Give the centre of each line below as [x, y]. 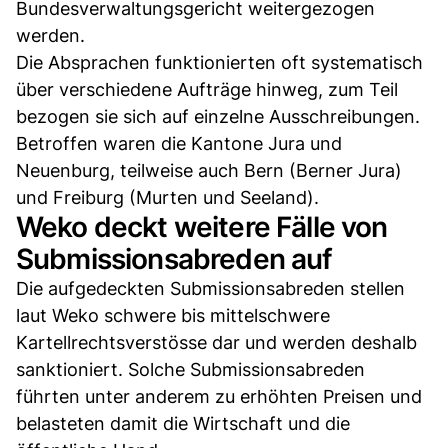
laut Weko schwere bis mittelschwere [173, 315]
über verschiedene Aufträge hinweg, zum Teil [207, 89]
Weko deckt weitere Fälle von [202, 226]
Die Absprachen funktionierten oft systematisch [219, 62]
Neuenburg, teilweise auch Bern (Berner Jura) [209, 170]
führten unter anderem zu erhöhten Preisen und [219, 396]
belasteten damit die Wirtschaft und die [183, 423]
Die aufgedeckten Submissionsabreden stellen [210, 288]
